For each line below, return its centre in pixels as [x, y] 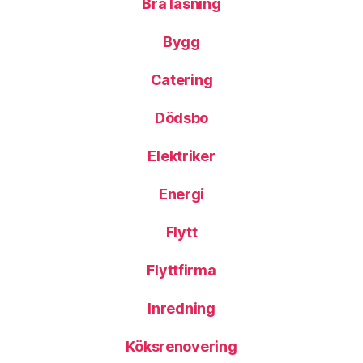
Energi [181, 194]
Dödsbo [181, 118]
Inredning [181, 308]
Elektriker [181, 156]
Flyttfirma [181, 270]
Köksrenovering [181, 346]
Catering [181, 80]
